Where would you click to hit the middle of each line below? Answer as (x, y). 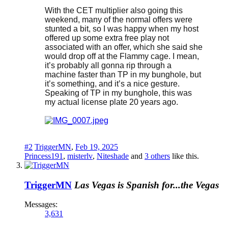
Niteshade (113, 156)
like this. (184, 156)
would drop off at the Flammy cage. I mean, (122, 56)
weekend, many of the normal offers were (119, 19)
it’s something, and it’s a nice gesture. (112, 83)
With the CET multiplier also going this (114, 10)
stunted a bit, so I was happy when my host (122, 28)
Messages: (41, 205)
